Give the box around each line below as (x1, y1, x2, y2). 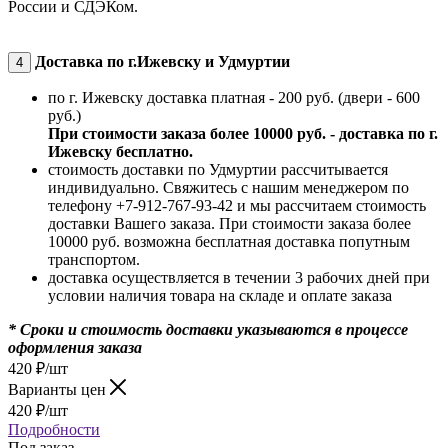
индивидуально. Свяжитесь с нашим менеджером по (48, 178, 409, 196)
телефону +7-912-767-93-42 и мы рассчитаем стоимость (48, 196, 426, 214)
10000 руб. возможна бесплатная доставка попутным (48, 232, 410, 250)
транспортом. (48, 250, 140, 268)
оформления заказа (8, 338, 142, 356)
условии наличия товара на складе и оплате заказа (48, 286, 392, 304)
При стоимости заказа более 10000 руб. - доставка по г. (48, 124, 438, 142)
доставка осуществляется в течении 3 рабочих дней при (48, 268, 430, 286)
